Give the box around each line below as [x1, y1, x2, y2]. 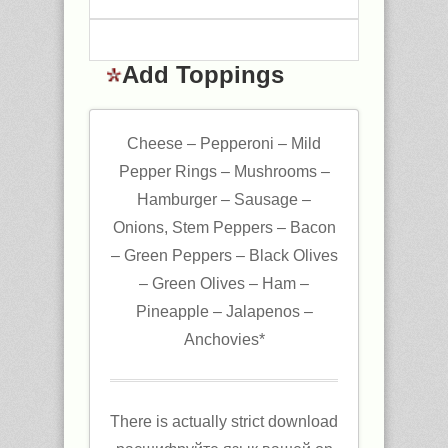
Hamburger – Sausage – [137, 190, 311, 208]
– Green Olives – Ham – [139, 274, 309, 292]
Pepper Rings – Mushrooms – [118, 162, 330, 180]
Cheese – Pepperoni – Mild [127, 134, 321, 152]
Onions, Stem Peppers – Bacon [112, 218, 336, 236]
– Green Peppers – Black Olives [110, 246, 338, 264]
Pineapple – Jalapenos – [135, 302, 313, 320]
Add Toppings [121, 60, 284, 88]
